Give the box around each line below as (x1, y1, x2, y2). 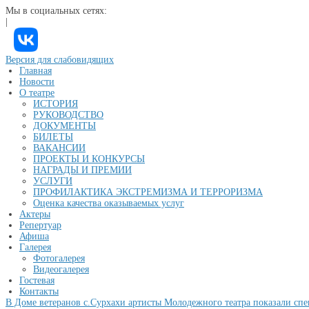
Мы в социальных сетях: (6, 6, 107, 16)
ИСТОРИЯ (33, 99, 78, 109)
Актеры (19, 209, 50, 219)
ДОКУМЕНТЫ (33, 121, 96, 131)
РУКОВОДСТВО (33, 110, 103, 120)
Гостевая (19, 275, 54, 286)
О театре (19, 88, 54, 98)
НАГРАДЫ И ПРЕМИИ (33, 165, 132, 175)
